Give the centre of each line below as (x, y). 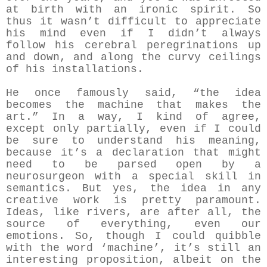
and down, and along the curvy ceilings (133, 58)
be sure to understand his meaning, (133, 141)
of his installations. (75, 69)
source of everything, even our (133, 224)
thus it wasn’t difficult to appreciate (133, 22)
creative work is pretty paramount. (133, 201)
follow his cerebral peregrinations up (133, 46)
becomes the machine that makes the (133, 105)
